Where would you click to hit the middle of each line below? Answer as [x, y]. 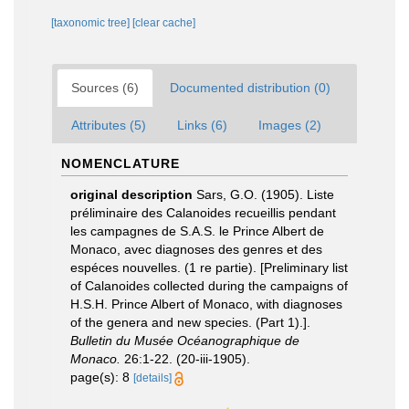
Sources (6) [105, 88]
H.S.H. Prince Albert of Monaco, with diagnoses [206, 304]
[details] [152, 378]
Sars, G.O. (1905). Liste [265, 194]
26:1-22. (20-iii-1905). [185, 359]
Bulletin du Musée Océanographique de [185, 341]
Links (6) [202, 125]
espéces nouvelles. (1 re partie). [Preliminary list [209, 267]
